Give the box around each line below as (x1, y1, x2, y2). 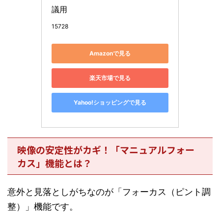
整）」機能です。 (7, 201, 78, 212)
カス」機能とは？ (17, 156, 92, 169)
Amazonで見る (89, 50, 131, 57)
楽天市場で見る (89, 74, 131, 82)
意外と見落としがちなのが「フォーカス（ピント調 (7, 186, 211, 197)
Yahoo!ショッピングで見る (74, 99, 146, 107)
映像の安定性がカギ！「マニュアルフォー (17, 142, 194, 156)
